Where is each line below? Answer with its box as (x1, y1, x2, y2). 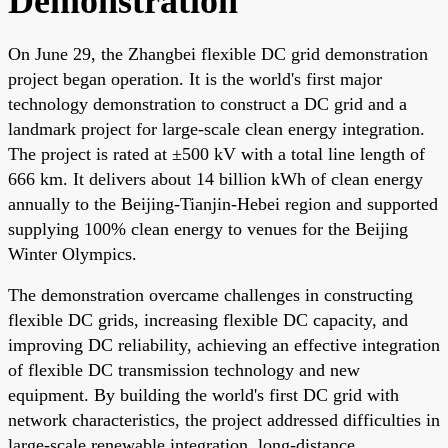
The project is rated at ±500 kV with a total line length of (8, 143, 425, 164)
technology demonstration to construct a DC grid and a (8, 93, 407, 114)
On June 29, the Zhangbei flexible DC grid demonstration (8, 43, 428, 64)
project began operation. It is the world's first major (8, 68, 382, 89)
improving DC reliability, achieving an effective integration (8, 334, 440, 355)
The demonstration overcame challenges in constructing (8, 284, 413, 305)
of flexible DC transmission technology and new (8, 359, 360, 380)
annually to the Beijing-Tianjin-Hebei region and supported (8, 193, 438, 214)
